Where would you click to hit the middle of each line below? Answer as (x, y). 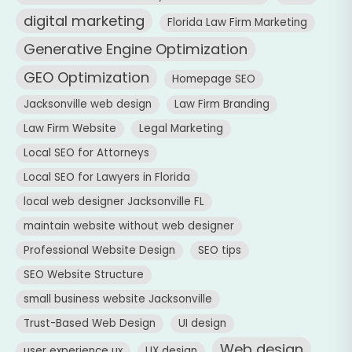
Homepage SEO (214, 79)
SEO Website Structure (84, 275)
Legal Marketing (181, 129)
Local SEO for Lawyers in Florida (107, 178)
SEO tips (220, 251)
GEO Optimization (86, 78)
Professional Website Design (99, 251)
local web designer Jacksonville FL (114, 202)
